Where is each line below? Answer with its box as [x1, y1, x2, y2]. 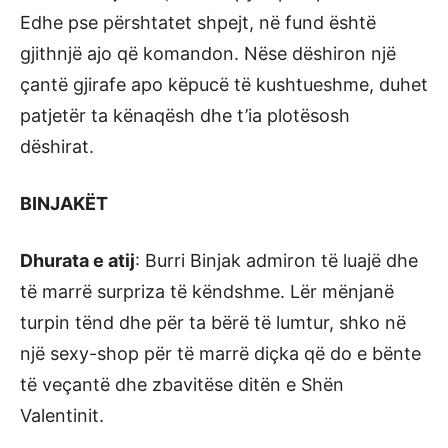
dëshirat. [20, 136, 94, 157]
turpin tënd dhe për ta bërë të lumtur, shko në [20, 312, 406, 333]
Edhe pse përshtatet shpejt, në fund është [20, 12, 376, 33]
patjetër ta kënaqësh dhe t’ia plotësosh [20, 105, 350, 126]
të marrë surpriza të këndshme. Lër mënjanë [20, 281, 394, 302]
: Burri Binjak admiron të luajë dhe [135, 250, 418, 271]
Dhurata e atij [20, 250, 135, 271]
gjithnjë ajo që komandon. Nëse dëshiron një [20, 43, 396, 64]
